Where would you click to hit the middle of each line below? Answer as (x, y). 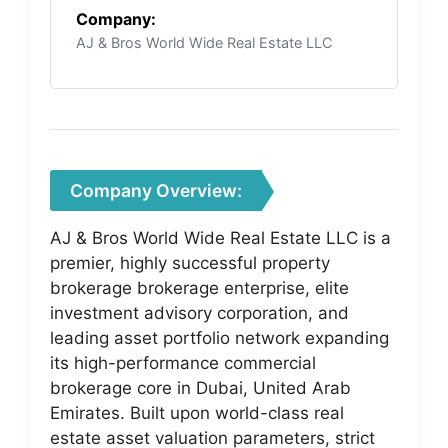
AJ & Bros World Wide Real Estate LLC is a (220, 237)
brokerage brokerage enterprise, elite (199, 287)
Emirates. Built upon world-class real (197, 412)
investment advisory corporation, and (199, 312)
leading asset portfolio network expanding (219, 337)
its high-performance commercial (183, 362)
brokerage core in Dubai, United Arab (200, 387)
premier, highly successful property (190, 262)
